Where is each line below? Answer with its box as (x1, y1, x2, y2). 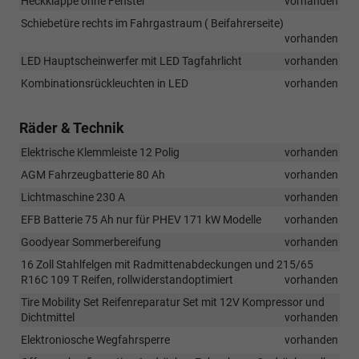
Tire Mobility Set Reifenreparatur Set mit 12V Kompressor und (21, 295, 325, 309)
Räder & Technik (19, 119, 124, 136)
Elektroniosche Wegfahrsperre (21, 333, 170, 346)
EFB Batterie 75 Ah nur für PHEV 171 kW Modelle (21, 212, 261, 226)
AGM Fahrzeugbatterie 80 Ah (21, 167, 165, 181)
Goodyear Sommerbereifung (21, 235, 161, 248)
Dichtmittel (21, 310, 75, 324)
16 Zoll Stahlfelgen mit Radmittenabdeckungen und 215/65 (21, 257, 313, 271)
